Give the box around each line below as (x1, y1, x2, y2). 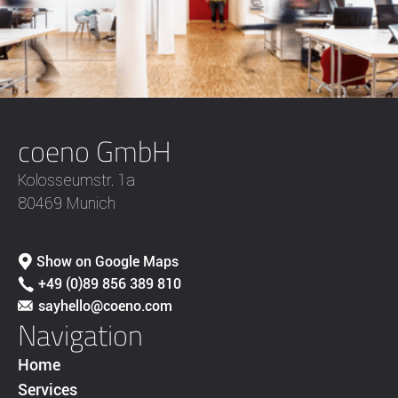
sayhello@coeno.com (38, 298, 172, 315)
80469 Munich (18, 193, 115, 214)
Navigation (18, 314, 143, 357)
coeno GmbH (18, 130, 171, 173)
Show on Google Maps (36, 253, 179, 271)
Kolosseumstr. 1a (18, 170, 135, 191)
